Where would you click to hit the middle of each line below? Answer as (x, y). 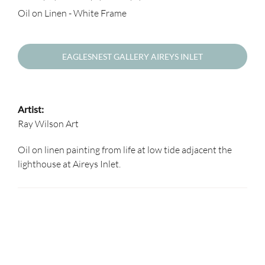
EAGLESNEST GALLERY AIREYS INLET (132, 57)
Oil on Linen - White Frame (72, 13)
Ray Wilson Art (48, 124)
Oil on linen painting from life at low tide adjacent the (125, 150)
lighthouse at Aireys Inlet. (69, 164)
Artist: (31, 109)
